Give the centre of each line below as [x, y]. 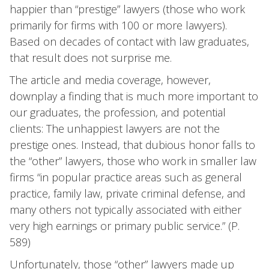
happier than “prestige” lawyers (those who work [127, 9]
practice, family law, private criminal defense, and [128, 193]
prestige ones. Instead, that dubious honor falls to [132, 145]
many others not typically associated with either [125, 210]
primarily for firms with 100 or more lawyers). [118, 25]
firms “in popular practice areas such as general [126, 177]
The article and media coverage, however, [110, 80]
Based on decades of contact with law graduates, [129, 41]
